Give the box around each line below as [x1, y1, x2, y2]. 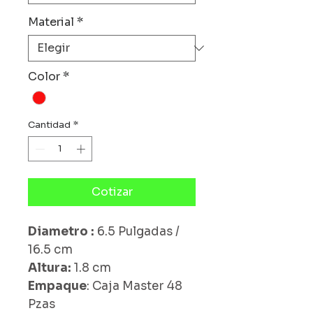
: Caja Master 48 [87, 278, 182, 293]
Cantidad [28, 119, 71, 131]
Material [28, 15, 74, 29]
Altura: [28, 260, 74, 275]
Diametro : [28, 224, 97, 239]
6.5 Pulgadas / [97, 224, 180, 239]
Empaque [28, 278, 87, 293]
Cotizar [91, 184, 133, 199]
